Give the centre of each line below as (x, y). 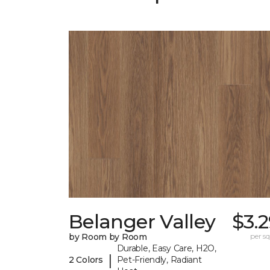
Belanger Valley (142, 222)
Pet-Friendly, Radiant (159, 260)
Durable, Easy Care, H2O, (166, 249)
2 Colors (86, 260)
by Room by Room (108, 237)
